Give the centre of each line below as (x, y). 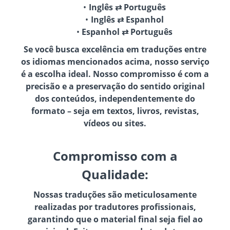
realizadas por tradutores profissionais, (115, 207)
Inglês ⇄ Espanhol (127, 19)
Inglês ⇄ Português (127, 7)
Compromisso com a (115, 156)
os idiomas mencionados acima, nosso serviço (115, 61)
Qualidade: (115, 174)
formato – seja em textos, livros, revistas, (115, 111)
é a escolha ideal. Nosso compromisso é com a (115, 74)
